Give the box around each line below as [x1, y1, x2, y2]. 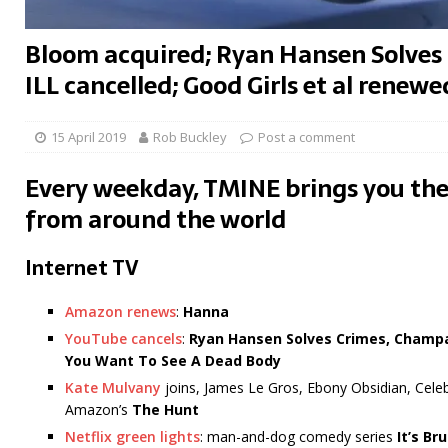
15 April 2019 [51, 128, 126, 147]
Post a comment [258, 128, 355, 147]
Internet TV [25, 252, 139, 285]
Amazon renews [65, 302, 176, 322]
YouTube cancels [65, 329, 182, 349]
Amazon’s [65, 400, 132, 420]
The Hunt [132, 400, 199, 420]
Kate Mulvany [65, 378, 161, 398]
